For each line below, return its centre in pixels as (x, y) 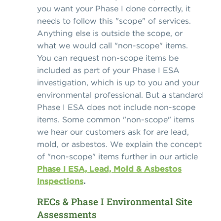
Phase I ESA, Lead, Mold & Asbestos (109, 169)
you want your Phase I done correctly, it (114, 9)
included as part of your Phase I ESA (108, 70)
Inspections (60, 181)
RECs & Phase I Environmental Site (115, 202)
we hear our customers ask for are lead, (113, 132)
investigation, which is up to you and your (118, 83)
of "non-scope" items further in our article (117, 157)
